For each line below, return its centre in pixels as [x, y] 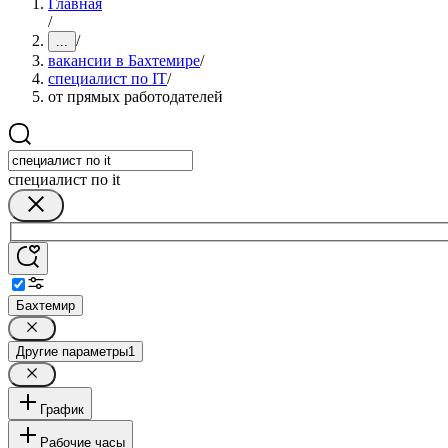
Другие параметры [72, 351]
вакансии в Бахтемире [124, 60]
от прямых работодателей [135, 96]
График [62, 409]
